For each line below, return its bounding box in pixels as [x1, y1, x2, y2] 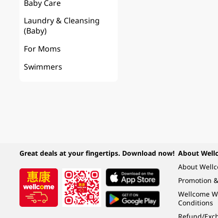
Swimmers [24, 61, 63, 73]
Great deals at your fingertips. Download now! [19, 148, 175, 158]
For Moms [24, 43, 61, 54]
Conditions [178, 198, 213, 207]
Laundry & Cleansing [24, 15, 100, 26]
